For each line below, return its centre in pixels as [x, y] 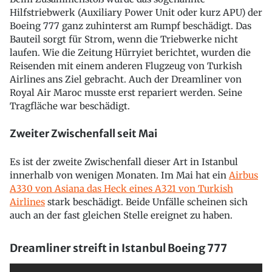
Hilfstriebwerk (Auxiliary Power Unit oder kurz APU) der [136, 12]
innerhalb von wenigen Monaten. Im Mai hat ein [119, 175]
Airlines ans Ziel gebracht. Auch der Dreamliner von [126, 79]
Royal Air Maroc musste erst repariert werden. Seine [126, 92]
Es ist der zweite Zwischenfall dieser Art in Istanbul [124, 162]
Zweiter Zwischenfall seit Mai [83, 134]
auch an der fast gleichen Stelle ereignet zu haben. [121, 215]
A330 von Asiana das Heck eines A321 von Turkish [121, 189]
